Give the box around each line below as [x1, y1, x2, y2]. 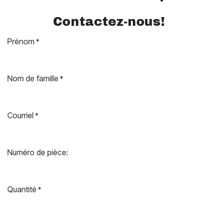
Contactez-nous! [53, 15, 165, 29]
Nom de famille [7, 73, 58, 84]
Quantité [7, 184, 36, 195]
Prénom [7, 36, 35, 47]
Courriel [7, 110, 34, 121]
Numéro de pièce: [7, 147, 68, 158]
